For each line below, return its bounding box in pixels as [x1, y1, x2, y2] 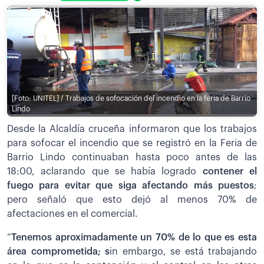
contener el [202, 167, 258, 177]
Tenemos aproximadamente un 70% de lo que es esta [11, 233, 257, 243]
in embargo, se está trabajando [110, 247, 257, 257]
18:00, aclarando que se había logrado [7, 167, 203, 177]
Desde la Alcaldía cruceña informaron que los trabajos [7, 124, 257, 134]
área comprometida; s [7, 247, 110, 257]
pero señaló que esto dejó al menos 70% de [7, 195, 257, 205]
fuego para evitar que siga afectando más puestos [7, 181, 254, 191]
